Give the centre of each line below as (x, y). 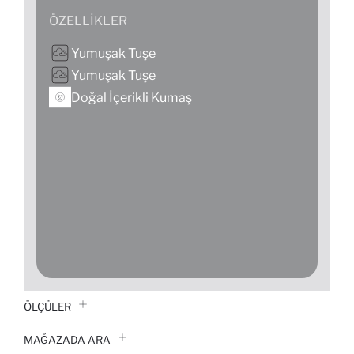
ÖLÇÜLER (47, 307)
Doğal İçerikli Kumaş (132, 97)
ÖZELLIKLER (88, 21)
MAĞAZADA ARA (67, 339)
